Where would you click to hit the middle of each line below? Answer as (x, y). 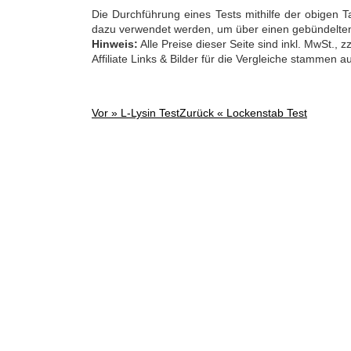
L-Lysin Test (150, 112)
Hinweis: (115, 43)
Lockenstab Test (267, 112)
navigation (133, 157)
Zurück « (203, 112)
